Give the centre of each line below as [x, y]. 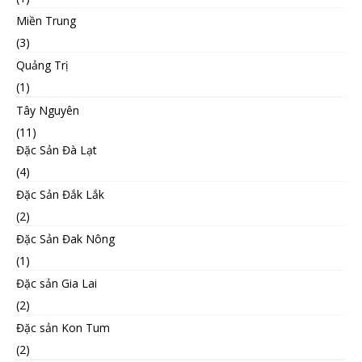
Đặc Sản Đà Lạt [57, 149]
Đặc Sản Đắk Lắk [60, 194]
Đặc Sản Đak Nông [65, 238]
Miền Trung [46, 20]
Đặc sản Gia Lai [57, 283]
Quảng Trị [42, 65]
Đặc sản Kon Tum [63, 327]
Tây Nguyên [48, 110]
